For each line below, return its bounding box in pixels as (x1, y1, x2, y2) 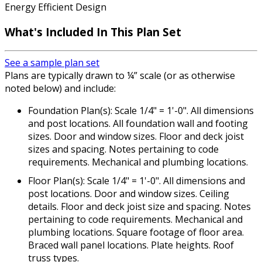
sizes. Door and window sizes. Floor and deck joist (28, 129, 244, 143)
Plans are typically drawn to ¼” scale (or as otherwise (5, 68, 235, 82)
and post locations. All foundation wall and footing (28, 116, 248, 130)
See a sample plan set (5, 56, 99, 69)
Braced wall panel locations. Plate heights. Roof (28, 238, 234, 251)
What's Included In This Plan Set (5, 25, 181, 40)
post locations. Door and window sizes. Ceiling (28, 187, 229, 200)
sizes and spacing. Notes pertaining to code (28, 142, 219, 156)
